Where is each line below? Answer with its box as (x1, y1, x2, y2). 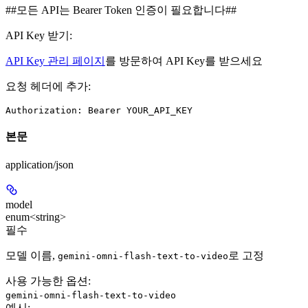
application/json (5, 159, 74, 171)
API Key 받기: (5, 29, 72, 41)
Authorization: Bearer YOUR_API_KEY (5, 104, 192, 115)
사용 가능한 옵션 (5, 275, 88, 287)
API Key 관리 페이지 (5, 54, 105, 67)
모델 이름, (5, 250, 58, 262)
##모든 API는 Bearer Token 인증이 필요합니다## (5, 3, 236, 16)
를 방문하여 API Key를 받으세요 (105, 54, 263, 67)
